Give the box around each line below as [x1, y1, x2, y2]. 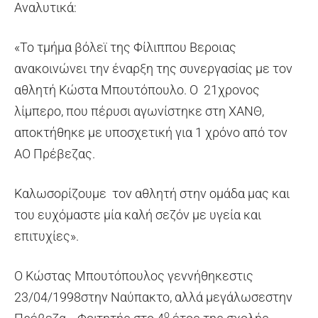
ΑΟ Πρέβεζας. [14, 146, 95, 161]
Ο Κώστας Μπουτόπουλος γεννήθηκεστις [14, 268, 253, 283]
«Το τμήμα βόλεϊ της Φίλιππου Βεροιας [14, 39, 236, 55]
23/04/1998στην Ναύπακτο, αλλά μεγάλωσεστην [14, 289, 292, 305]
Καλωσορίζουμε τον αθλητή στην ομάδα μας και [14, 185, 290, 201]
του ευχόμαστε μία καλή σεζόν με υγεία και [14, 207, 261, 222]
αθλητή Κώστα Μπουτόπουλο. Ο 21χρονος [14, 82, 260, 97]
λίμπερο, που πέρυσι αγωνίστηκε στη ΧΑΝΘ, [14, 103, 264, 119]
